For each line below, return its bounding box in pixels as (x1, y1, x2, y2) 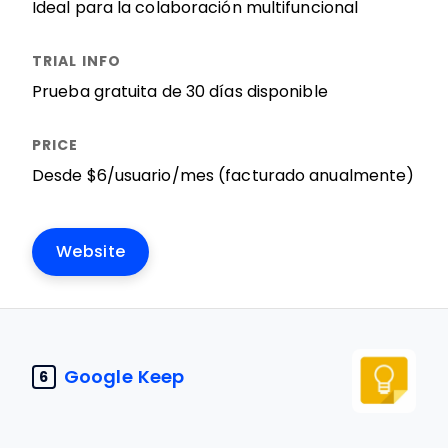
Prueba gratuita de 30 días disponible (32, 83, 328, 100)
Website (56, 243, 126, 260)
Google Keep (64, 366, 185, 387)
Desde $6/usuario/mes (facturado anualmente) (32, 167, 415, 184)
